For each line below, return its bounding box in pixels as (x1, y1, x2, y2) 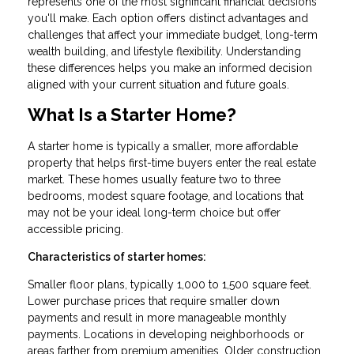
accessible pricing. (28, 223, 123, 236)
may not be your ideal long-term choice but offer (28, 206, 281, 220)
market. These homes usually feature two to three (28, 173, 281, 186)
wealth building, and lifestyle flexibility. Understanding (28, 44, 301, 58)
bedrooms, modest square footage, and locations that (28, 190, 303, 203)
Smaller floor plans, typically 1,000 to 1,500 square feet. (28, 278, 311, 292)
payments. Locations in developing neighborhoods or (28, 328, 304, 341)
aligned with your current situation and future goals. (28, 77, 289, 91)
